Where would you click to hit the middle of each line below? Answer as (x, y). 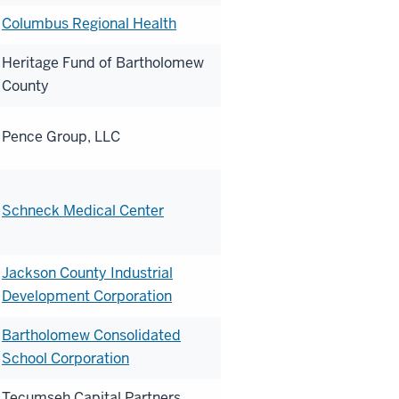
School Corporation (65, 358)
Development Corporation (87, 296)
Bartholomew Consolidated (91, 335)
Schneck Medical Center (83, 210)
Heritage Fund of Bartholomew (103, 62)
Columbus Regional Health (89, 23)
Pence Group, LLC (61, 136)
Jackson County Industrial (87, 273)
